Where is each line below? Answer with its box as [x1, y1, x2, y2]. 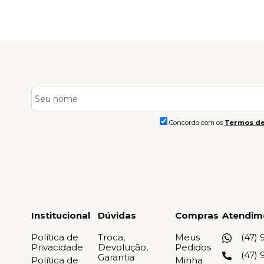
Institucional [31, 210, 90, 222]
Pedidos [175, 242, 212, 253]
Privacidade [31, 242, 83, 253]
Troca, [97, 232, 125, 243]
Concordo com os [169, 118, 225, 127]
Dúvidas [97, 210, 136, 222]
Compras [175, 210, 219, 222]
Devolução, [97, 242, 148, 253]
